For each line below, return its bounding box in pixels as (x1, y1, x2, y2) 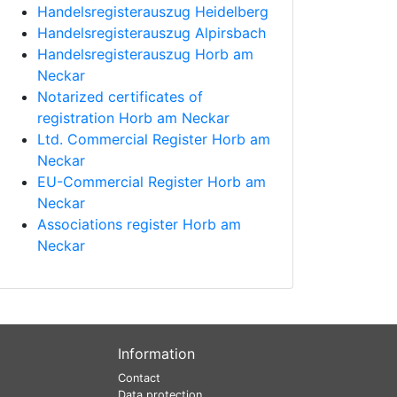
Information (118, 345, 195, 363)
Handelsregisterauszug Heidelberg (37, 3, 269, 21)
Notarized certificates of (37, 88, 203, 106)
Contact (118, 371, 160, 385)
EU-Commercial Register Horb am (37, 173, 266, 191)
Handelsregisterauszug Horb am (37, 45, 253, 64)
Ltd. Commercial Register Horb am (37, 130, 270, 149)
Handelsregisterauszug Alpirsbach (37, 24, 266, 43)
